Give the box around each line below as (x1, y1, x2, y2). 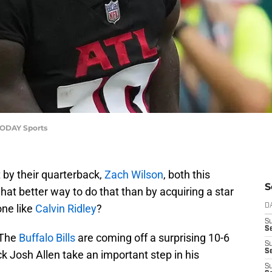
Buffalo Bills (19, 231, 75, 245)
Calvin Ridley (35, 202, 97, 216)
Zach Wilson (104, 168, 163, 182)
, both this (163, 168, 210, 182)
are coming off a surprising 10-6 (75, 231, 229, 245)
